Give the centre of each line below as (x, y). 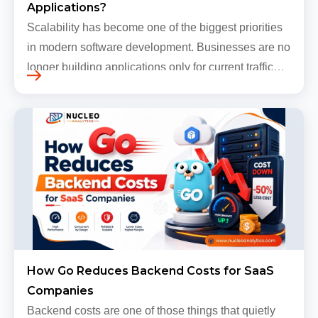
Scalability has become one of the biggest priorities (155, 27)
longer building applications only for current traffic (150, 67)
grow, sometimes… (75, 106)
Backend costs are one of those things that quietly (151, 310)
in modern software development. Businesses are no (159, 47)
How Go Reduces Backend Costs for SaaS (150, 270)
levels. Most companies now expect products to (145, 87)
